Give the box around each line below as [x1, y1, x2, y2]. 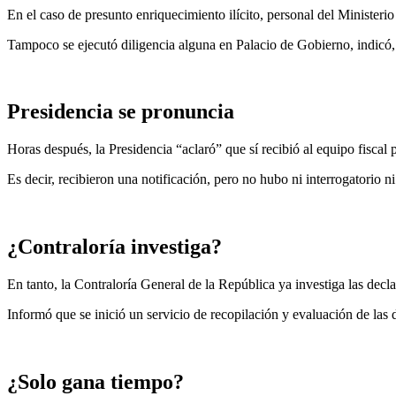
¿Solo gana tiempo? [7, 370, 184, 394]
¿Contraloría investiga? [7, 235, 222, 259]
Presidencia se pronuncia [7, 100, 234, 124]
